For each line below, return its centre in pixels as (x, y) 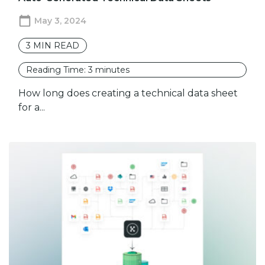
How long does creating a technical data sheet (128, 93)
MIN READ (56, 46)
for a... (32, 108)
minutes (112, 70)
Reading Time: (57, 70)
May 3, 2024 (60, 21)
